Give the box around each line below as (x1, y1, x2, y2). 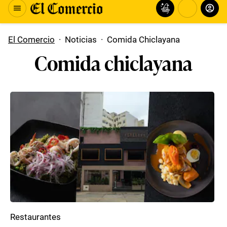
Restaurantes (10, 212, 61, 222)
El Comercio (8, 34, 55, 45)
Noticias (65, 34, 97, 45)
